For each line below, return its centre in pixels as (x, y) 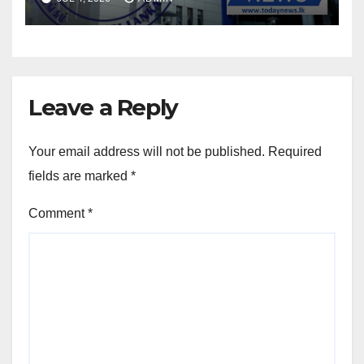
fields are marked (80, 176)
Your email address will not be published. (147, 152)
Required (295, 152)
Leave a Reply (103, 108)
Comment (58, 214)
